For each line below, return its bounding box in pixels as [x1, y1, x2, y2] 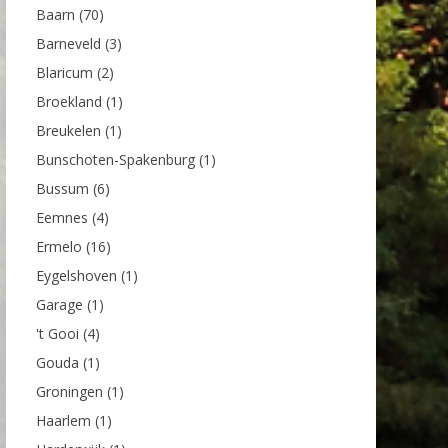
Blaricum [36, 62, 93, 82]
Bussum [36, 178, 89, 198]
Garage [36, 294, 83, 314]
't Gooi [36, 323, 79, 343]
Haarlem [36, 410, 91, 430]
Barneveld [36, 33, 101, 53]
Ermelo [36, 236, 82, 256]
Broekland [36, 91, 102, 111]
